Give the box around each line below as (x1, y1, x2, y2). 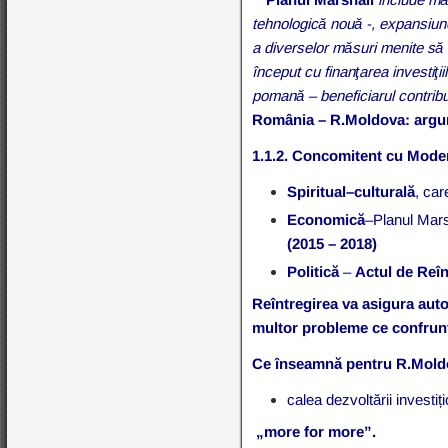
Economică (287, 210, 366, 228)
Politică (287, 262, 340, 280)
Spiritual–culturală (287, 182, 416, 200)
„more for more (256, 422, 365, 440)
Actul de (355, 262, 414, 280)
